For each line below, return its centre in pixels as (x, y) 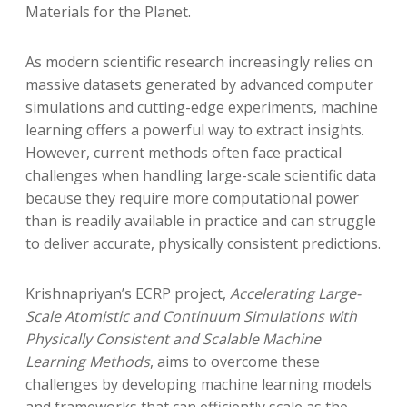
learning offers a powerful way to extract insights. (194, 129)
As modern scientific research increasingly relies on (199, 61)
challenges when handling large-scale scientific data (200, 175)
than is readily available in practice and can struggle (200, 220)
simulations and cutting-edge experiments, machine (201, 107)
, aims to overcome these (234, 361)
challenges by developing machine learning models (198, 384)
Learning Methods (87, 361)
